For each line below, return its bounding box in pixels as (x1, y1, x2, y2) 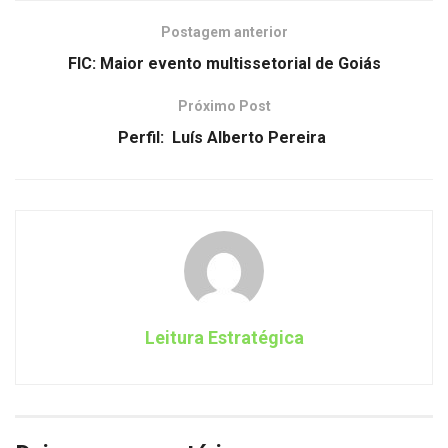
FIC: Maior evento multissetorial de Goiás (67, 53, 381, 73)
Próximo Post (177, 97, 271, 114)
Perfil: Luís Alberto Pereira (118, 127, 330, 147)
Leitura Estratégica (144, 326, 304, 348)
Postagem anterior (160, 23, 288, 40)
